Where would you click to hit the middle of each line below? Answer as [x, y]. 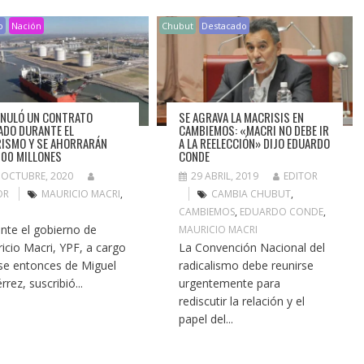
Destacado [225, 26]
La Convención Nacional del [252, 248]
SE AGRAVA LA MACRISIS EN [242, 117]
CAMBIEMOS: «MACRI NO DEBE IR [254, 130]
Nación [27, 26]
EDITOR [301, 176]
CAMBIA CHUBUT [251, 194]
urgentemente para [230, 284]
